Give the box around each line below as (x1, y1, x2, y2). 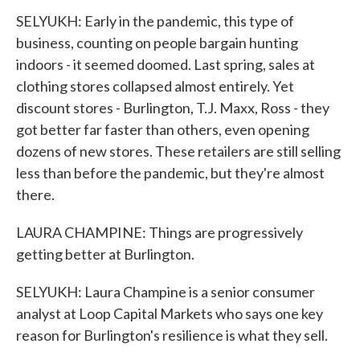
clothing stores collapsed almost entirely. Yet (16, 77, 294, 95)
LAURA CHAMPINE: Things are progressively (16, 223, 303, 241)
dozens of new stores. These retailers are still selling (16, 142, 341, 160)
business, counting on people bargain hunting (16, 34, 298, 51)
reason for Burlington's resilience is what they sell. (16, 326, 328, 344)
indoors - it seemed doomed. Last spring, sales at (16, 55, 315, 73)
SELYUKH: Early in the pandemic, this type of (16, 12, 294, 30)
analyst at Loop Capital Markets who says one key (16, 305, 323, 322)
